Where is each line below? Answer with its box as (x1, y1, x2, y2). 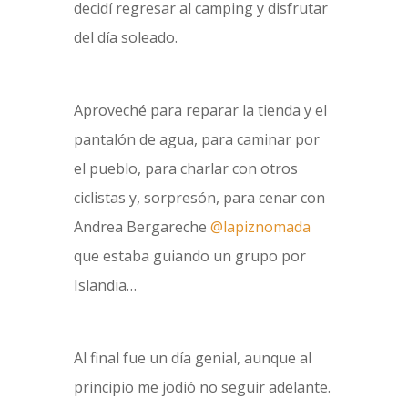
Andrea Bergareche (73, 217, 210, 237)
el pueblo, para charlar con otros (73, 158, 298, 178)
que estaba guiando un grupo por (73, 246, 306, 266)
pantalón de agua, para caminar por (73, 129, 320, 149)
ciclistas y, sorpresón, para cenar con (73, 188, 325, 208)
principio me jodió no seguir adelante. (73, 377, 331, 397)
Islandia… (73, 275, 137, 295)
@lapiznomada (209, 217, 311, 237)
